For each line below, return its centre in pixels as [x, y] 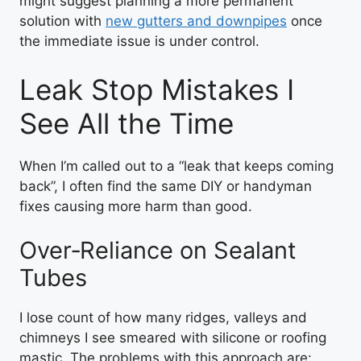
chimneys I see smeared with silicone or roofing [173, 338]
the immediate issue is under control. [139, 41]
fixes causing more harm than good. [136, 206]
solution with [62, 21]
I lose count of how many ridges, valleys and [163, 317]
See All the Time [127, 123]
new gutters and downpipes [196, 21]
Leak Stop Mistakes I [157, 89]
